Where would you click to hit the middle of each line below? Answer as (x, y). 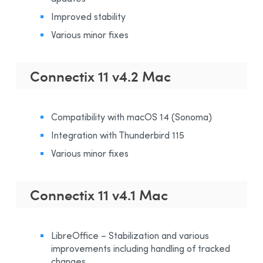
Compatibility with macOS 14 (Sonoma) (131, 117)
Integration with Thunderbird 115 (118, 135)
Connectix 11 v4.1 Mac (99, 194)
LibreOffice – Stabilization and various (130, 235)
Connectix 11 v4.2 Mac (100, 75)
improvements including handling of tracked (141, 248)
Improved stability (88, 16)
